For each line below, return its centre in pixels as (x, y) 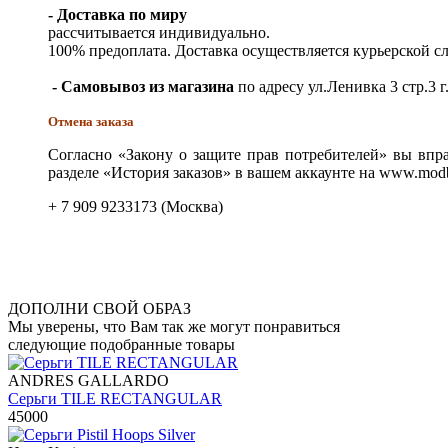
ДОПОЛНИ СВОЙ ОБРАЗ (99, 308)
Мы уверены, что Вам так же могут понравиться (174, 326)
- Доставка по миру (117, 14)
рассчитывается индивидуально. (159, 32)
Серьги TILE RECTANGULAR (115, 398)
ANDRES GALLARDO (88, 380)
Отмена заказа (91, 121)
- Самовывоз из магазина (141, 86)
